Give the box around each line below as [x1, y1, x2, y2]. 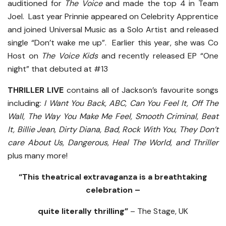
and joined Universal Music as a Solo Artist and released [8, 24, 218, 35]
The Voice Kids [41, 50, 98, 62]
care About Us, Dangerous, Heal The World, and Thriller [8, 137, 218, 148]
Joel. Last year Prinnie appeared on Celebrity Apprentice [8, 11, 218, 22]
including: [8, 98, 44, 109]
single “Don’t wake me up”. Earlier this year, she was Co [8, 37, 218, 48]
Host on [8, 50, 42, 62]
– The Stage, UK [128, 206, 188, 217]
